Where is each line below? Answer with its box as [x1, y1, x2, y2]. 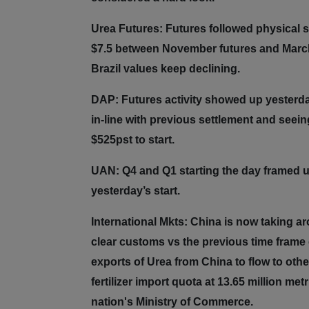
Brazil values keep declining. [91, 63, 240, 75]
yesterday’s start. [91, 185, 180, 197]
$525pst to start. [91, 134, 175, 146]
